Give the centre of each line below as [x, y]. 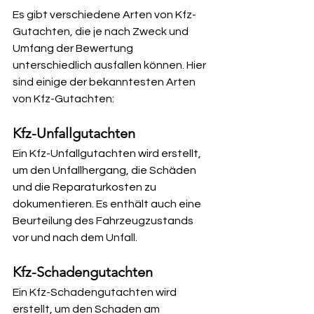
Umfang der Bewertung [74, 48]
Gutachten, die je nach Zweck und [102, 32]
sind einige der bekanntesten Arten [105, 82]
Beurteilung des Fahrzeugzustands [104, 221]
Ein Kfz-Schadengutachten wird [96, 292]
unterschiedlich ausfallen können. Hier [110, 65]
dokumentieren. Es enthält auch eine [108, 204]
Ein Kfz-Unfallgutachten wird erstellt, [108, 153]
